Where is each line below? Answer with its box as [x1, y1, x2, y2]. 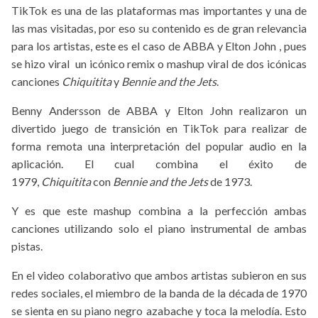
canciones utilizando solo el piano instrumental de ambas [11, 221, 307, 236]
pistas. [11, 239, 43, 253]
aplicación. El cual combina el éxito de [11, 157, 307, 171]
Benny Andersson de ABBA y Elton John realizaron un [11, 104, 307, 118]
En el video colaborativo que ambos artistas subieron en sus [11, 268, 307, 283]
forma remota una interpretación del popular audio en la [11, 139, 307, 153]
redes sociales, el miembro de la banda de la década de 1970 [11, 286, 307, 300]
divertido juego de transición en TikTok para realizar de [11, 121, 307, 136]
